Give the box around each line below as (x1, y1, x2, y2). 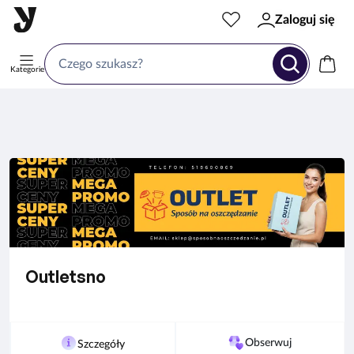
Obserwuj (245, 337, 292, 348)
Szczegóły (77, 338, 126, 350)
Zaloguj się (275, 13, 335, 26)
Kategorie (9, 65, 44, 73)
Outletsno (25, 265, 106, 287)
